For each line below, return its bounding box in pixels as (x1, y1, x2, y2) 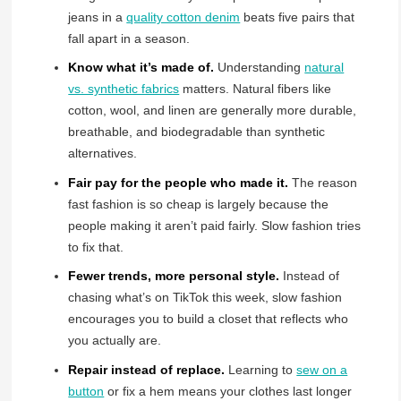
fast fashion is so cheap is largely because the (68, 196, 329, 211)
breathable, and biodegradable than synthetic (68, 124, 326, 140)
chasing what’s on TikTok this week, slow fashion (68, 290, 343, 305)
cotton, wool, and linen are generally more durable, (68, 103, 357, 118)
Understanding (214, 60, 305, 75)
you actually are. (68, 333, 162, 348)
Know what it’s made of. (68, 60, 215, 75)
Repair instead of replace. (68, 362, 226, 377)
